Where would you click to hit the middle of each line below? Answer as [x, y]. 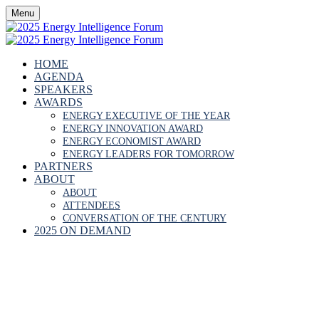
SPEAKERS [63, 89]
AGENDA [59, 77]
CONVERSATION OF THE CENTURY [145, 218]
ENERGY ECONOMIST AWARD [132, 141]
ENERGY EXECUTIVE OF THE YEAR [146, 116]
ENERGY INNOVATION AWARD [133, 129]
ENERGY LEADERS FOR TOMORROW [148, 154]
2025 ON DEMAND [83, 230]
